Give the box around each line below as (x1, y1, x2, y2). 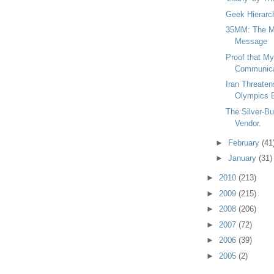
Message (234, 37, 267, 46)
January (228, 154, 259, 163)
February (228, 138, 262, 147)
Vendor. (234, 118, 261, 128)
